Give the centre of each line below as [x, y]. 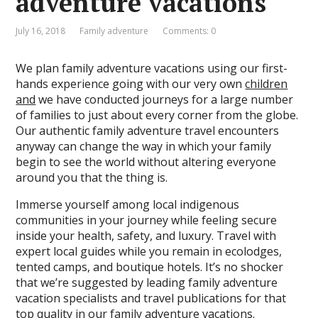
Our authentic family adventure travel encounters [148, 131]
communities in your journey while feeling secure [147, 220]
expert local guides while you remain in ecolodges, [149, 251]
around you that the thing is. [92, 177]
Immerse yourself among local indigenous [128, 204]
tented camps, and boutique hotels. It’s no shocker [150, 267]
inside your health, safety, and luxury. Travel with [146, 236]
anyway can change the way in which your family [144, 146]
